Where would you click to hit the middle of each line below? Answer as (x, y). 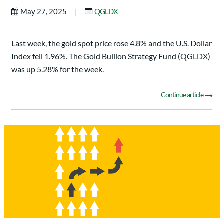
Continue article (183, 95)
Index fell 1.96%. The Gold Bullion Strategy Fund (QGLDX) (111, 56)
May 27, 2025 (44, 12)
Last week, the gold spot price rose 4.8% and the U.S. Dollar (112, 43)
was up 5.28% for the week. (58, 69)
